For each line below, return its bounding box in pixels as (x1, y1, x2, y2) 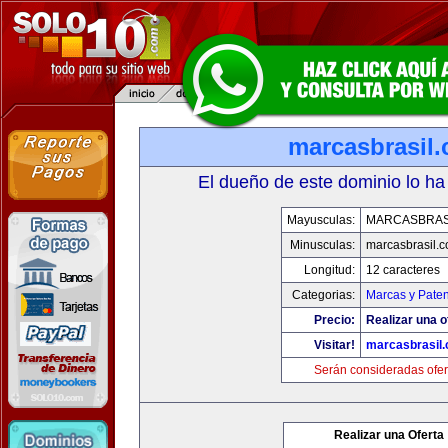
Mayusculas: (286, 213, 355, 227)
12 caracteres (365, 263, 440, 277)
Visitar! (313, 338, 355, 352)
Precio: (313, 313, 355, 327)
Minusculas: (289, 238, 355, 252)
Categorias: (291, 288, 355, 302)
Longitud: (303, 263, 355, 277)
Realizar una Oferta (334, 428, 444, 442)
